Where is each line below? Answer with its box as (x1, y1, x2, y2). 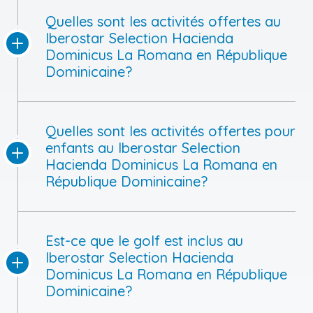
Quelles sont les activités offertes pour (45, 122, 296, 140)
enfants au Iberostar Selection (45, 138, 240, 156)
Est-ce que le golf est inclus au (45, 231, 243, 249)
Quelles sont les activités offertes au (45, 12, 281, 30)
